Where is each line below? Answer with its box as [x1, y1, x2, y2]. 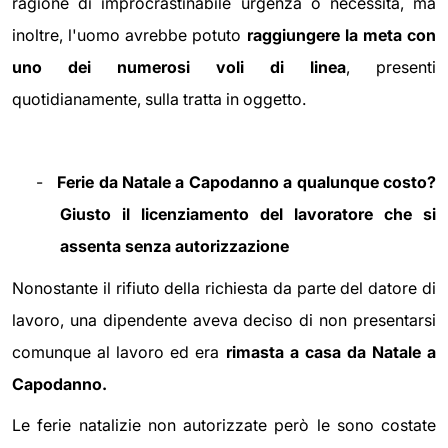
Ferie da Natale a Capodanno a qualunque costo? [57, 172, 437, 193]
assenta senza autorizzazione [60, 236, 289, 257]
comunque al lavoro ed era [12, 341, 226, 362]
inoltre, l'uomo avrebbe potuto [12, 25, 247, 46]
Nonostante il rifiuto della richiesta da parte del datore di [12, 277, 436, 298]
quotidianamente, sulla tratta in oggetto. [12, 89, 306, 110]
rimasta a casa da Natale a [225, 341, 436, 362]
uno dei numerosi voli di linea [12, 57, 346, 78]
